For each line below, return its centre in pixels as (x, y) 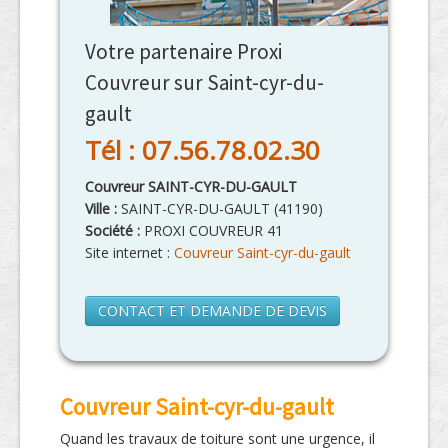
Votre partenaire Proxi (183, 52)
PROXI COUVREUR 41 (211, 231)
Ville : (103, 209)
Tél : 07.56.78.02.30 (202, 150)
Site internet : (129, 253)
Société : (112, 231)
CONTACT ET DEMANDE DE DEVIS (212, 311)
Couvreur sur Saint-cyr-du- (204, 83)
